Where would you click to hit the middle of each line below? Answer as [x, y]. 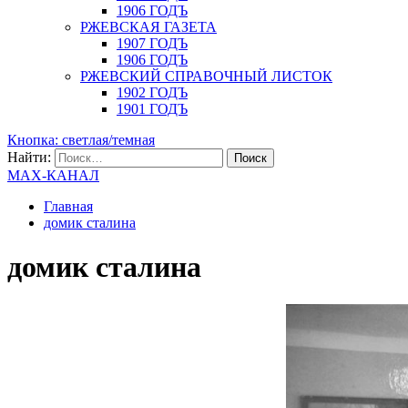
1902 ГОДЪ [152, 92]
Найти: [29, 157]
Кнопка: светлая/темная [81, 140]
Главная [68, 206]
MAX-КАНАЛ [53, 175]
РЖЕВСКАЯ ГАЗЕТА [148, 27]
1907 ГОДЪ [152, 43]
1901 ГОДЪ [152, 109]
